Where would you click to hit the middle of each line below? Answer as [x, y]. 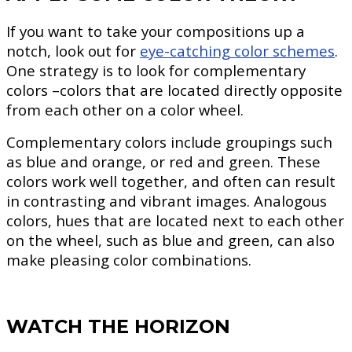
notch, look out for [73, 51]
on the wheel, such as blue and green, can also [170, 240]
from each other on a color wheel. [125, 110]
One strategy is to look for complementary [156, 71]
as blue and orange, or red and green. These [163, 162]
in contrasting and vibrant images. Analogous [167, 201]
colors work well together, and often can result [171, 181]
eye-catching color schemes [237, 51]
